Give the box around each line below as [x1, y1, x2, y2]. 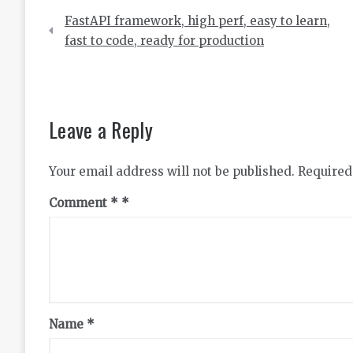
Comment [49, 195, 110, 210]
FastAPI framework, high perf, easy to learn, [65, 13, 330, 28]
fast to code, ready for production [65, 33, 264, 48]
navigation [48, 25, 129, 56]
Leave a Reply [49, 114, 153, 145]
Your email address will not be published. [49, 164, 295, 179]
